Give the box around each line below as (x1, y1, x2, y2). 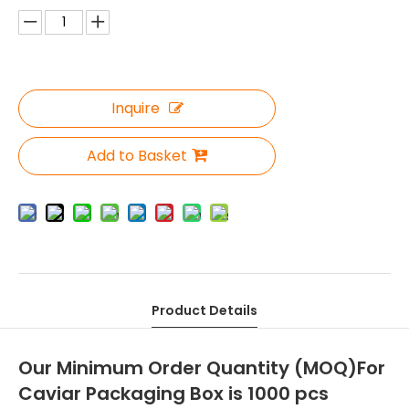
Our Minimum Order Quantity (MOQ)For (18, 355, 385, 381)
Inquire (110, 98, 160, 119)
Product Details (152, 301, 257, 320)
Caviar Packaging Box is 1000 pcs (18, 381, 329, 406)
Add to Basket (87, 145, 187, 166)
